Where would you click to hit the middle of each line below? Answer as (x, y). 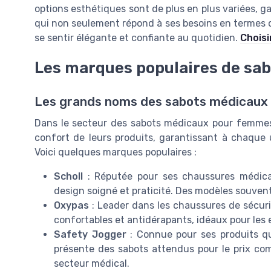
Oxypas (71, 205)
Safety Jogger (90, 234)
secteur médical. (92, 263)
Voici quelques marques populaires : (116, 152)
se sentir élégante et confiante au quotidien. (137, 38)
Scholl (68, 176)
